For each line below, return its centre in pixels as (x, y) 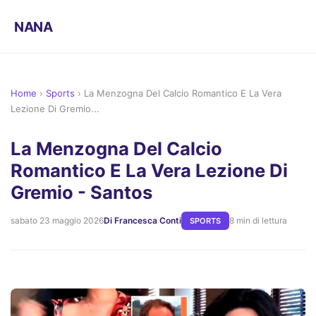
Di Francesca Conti (142, 221)
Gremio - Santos (81, 192)
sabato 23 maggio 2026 (57, 221)
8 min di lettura (258, 221)
